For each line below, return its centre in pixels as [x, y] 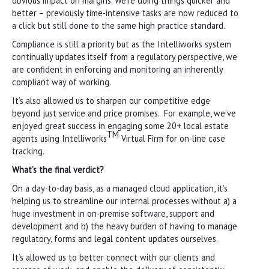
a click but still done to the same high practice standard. [119, 25]
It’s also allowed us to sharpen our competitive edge [111, 100]
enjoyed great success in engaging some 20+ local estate [120, 125]
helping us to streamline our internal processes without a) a [124, 201]
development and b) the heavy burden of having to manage [125, 226]
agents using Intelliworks [59, 138]
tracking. [28, 151]
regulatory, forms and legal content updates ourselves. [115, 238]
